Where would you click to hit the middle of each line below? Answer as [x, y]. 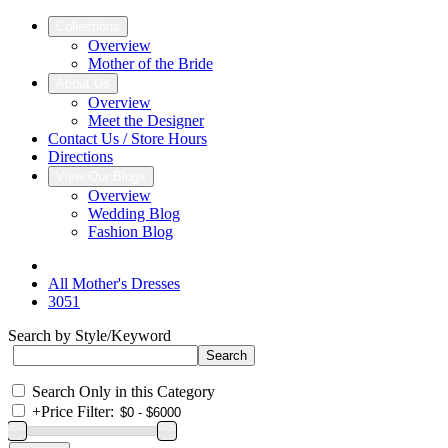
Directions [80, 156]
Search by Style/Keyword [89, 335]
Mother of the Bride [150, 63]
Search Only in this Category [123, 391]
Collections [88, 26]
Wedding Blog [134, 213]
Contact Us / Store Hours [127, 138]
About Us [83, 83]
